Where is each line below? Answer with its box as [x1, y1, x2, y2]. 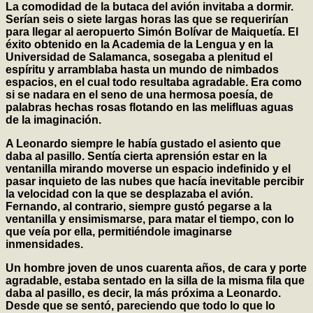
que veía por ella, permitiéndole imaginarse [6, 226, 232, 238]
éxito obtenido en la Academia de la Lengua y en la [6, 38, 273, 51]
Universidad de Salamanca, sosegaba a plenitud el [6, 51, 272, 64]
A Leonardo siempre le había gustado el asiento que [6, 138, 281, 150]
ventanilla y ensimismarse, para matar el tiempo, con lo [6, 213, 294, 226]
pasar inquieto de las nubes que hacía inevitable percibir [6, 175, 304, 188]
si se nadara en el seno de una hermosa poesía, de [6, 89, 273, 101]
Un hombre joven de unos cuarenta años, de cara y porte [6, 262, 307, 275]
